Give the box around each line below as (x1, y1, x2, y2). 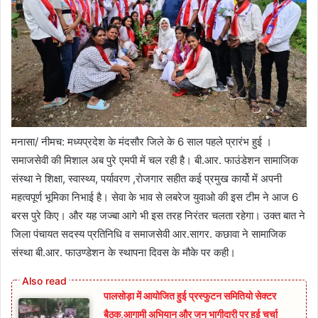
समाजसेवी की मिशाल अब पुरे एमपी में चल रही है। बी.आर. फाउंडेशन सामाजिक (11, 153, 298, 167)
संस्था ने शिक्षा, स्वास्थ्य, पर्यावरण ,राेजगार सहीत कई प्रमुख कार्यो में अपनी (11, 171, 282, 185)
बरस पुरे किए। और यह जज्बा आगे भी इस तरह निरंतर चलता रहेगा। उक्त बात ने (11, 208, 305, 222)
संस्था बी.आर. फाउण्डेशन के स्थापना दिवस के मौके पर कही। (11, 245, 236, 259)
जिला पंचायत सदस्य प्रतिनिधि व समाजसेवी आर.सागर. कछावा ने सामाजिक (11, 226, 286, 241)
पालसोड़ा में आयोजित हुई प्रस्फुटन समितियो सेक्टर (104, 289, 276, 302)
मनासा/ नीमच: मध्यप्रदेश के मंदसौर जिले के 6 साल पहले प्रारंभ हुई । (11, 134, 272, 148)
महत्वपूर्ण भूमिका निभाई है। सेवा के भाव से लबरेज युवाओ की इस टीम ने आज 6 (11, 190, 298, 204)
